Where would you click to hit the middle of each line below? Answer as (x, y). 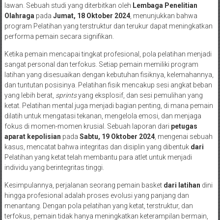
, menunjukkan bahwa (164, 15)
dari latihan (182, 185)
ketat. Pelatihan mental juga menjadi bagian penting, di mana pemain (109, 105)
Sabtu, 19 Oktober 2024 (117, 136)
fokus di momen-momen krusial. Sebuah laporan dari (87, 126)
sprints (66, 95)
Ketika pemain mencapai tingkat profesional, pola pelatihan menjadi (108, 54)
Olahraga (19, 15)
